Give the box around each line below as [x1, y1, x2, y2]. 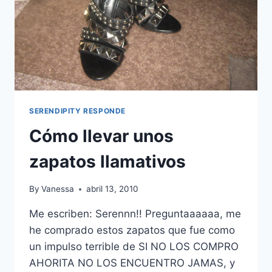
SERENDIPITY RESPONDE [29, 106, 126, 115]
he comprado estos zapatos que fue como [29, 224, 235, 237]
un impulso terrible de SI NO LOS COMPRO [29, 240, 239, 253]
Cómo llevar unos [29, 126, 174, 147]
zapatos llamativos [29, 151, 186, 172]
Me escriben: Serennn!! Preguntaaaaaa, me [29, 208, 241, 220]
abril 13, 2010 [86, 184, 139, 194]
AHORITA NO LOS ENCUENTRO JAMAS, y [29, 257, 235, 270]
